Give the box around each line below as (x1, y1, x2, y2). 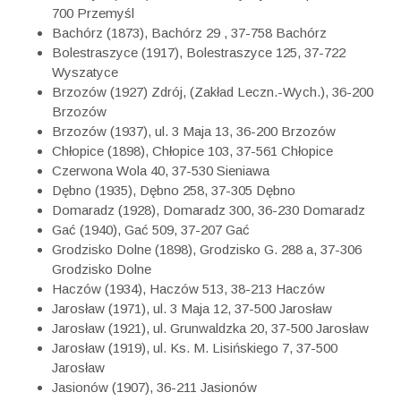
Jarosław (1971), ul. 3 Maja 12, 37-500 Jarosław (52, 301, 333, 317)
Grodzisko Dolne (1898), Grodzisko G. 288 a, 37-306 (52, 242, 363, 258)
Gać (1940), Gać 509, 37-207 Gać (52, 222, 251, 238)
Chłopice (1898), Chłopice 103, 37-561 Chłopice (52, 143, 334, 159)
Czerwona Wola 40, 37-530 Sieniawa (52, 163, 270, 179)
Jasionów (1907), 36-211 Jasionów (52, 380, 258, 396)
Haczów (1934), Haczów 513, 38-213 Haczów (52, 281, 326, 297)
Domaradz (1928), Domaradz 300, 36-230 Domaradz (52, 202, 366, 218)
